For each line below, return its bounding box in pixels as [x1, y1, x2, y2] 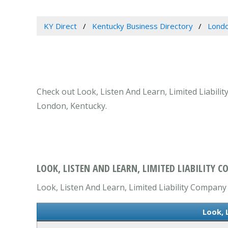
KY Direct [43, 21, 77, 32]
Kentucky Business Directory [92, 21, 193, 32]
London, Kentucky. [37, 100, 107, 112]
